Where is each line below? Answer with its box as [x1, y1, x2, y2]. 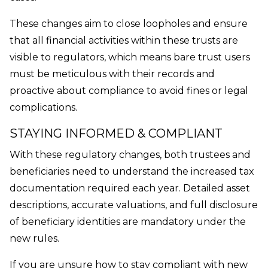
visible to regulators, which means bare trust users [10, 51, 250, 63]
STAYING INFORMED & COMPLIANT [10, 126, 223, 141]
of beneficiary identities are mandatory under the [10, 216, 246, 228]
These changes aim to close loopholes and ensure [10, 18, 248, 30]
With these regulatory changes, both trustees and [10, 149, 251, 161]
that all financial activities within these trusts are [10, 35, 238, 47]
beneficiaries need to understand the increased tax [10, 166, 254, 178]
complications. [10, 102, 77, 114]
